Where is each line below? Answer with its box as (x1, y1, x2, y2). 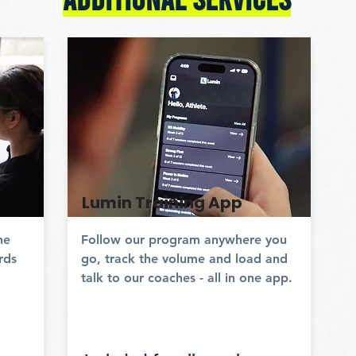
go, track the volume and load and (81, 251, 288, 266)
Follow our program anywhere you (81, 232, 287, 247)
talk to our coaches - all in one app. (81, 270, 292, 285)
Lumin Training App (82, 192, 242, 214)
